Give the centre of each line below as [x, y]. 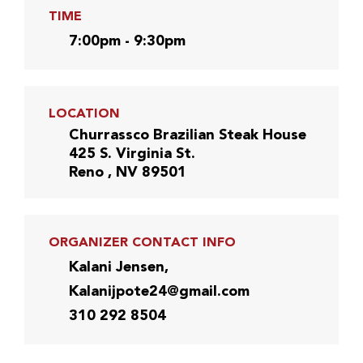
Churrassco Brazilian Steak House [187, 135]
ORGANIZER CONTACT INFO [142, 243]
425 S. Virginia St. [132, 154]
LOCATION [84, 114]
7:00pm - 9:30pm [127, 41]
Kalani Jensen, [118, 267]
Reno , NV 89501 [127, 172]
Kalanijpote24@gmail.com [159, 291]
